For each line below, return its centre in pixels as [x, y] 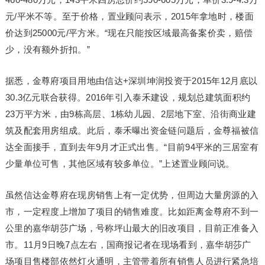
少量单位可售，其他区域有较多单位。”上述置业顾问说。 [120, 164]
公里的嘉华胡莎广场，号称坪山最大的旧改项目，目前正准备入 [132, 228]
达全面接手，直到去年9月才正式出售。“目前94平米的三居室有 [132, 147]
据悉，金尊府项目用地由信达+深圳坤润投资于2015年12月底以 [131, 81]
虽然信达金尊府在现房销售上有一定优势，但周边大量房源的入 [132, 195]
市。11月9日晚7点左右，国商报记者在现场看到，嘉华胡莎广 [128, 245]
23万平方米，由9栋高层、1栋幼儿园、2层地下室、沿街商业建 [130, 114]
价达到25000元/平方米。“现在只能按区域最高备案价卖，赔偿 [129, 33]
